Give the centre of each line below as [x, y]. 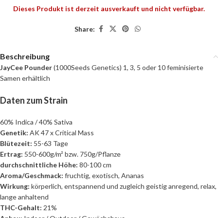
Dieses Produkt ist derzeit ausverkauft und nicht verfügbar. [109, 9]
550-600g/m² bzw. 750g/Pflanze [72, 154]
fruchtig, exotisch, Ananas [104, 176]
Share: [85, 29]
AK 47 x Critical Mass [62, 133]
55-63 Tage [51, 144]
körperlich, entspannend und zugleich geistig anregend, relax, [124, 186]
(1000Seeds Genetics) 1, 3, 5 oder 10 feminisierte [128, 68]
